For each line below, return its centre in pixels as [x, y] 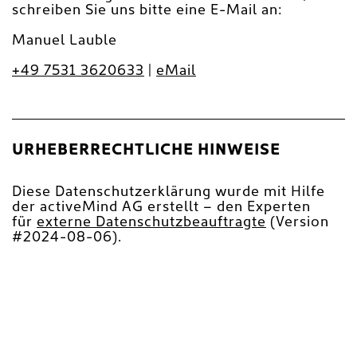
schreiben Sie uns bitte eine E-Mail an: [147, 10]
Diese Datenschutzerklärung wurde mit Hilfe [169, 192]
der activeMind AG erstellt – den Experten [161, 207]
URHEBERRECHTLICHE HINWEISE [146, 150]
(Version [298, 222]
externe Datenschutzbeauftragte [151, 222]
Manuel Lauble [65, 41]
